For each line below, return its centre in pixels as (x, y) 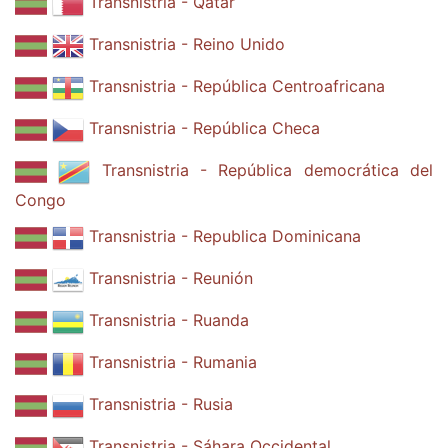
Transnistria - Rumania (173, 362)
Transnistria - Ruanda (169, 320)
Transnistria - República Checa (204, 128)
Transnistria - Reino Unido (187, 44)
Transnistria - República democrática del (267, 170)
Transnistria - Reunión (171, 278)
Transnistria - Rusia (161, 404)
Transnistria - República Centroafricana (237, 86)
